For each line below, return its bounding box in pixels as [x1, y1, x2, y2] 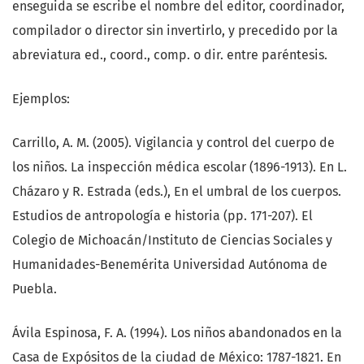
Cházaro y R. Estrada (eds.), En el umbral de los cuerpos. [12, 184, 341, 200]
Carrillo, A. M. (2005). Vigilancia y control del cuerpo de [12, 135, 335, 151]
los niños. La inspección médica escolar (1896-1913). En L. [12, 159, 347, 175]
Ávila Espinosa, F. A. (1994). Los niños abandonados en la [12, 325, 342, 341]
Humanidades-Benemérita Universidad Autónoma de [12, 257, 327, 273]
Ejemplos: [12, 91, 70, 107]
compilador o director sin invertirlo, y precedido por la [12, 23, 338, 39]
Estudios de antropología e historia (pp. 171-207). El [12, 208, 313, 224]
